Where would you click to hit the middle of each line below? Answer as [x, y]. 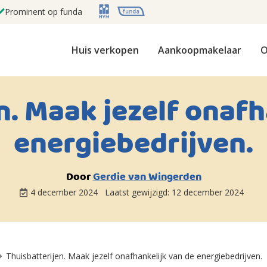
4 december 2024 [65, 192]
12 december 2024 [208, 192]
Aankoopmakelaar [200, 50]
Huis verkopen [105, 50]
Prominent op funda [44, 12]
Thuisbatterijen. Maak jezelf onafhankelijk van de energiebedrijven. [134, 256]
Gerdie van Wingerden [147, 177]
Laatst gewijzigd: [138, 192]
